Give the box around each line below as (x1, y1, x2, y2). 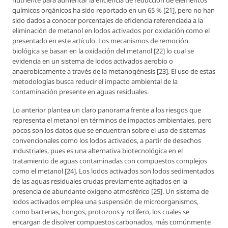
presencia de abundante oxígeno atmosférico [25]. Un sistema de (12, 186, 209, 196)
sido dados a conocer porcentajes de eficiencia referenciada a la (12, 15, 203, 25)
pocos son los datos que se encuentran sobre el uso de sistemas (12, 125, 206, 135)
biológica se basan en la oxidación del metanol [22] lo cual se (12, 46, 194, 55)
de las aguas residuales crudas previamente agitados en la (12, 176, 187, 186)
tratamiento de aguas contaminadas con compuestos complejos (12, 156, 207, 165)
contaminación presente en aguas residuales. (12, 87, 149, 96)
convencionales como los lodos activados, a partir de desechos (12, 135, 201, 145)
